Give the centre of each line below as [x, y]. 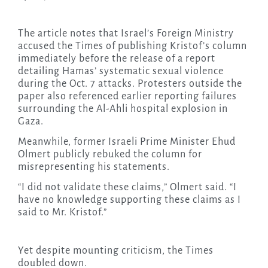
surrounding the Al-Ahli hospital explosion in [123, 109]
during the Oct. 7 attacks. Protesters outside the [130, 84]
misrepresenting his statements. [94, 167]
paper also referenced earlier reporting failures [127, 97]
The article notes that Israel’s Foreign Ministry [126, 34]
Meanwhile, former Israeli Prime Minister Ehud [127, 142]
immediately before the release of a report [116, 59]
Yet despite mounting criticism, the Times [115, 251]
